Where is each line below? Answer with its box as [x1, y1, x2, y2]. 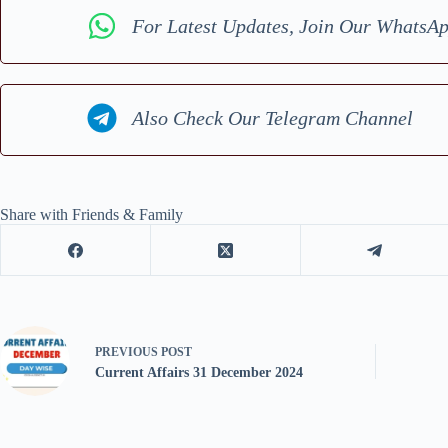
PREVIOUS [95, 344, 161, 359]
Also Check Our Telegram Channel [132, 106, 414, 129]
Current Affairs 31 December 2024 [95, 364, 303, 380]
